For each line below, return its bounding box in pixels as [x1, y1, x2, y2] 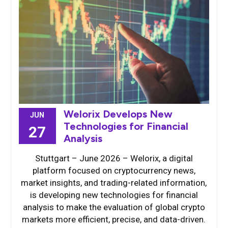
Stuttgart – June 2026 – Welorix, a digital [35, 153, 193, 163]
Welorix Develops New [63, 107, 173, 120]
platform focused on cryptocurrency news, [32, 165, 195, 176]
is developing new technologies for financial [30, 189, 198, 200]
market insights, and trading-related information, [21, 177, 207, 188]
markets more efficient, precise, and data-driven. [22, 214, 206, 224]
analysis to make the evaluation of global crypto [22, 202, 205, 212]
